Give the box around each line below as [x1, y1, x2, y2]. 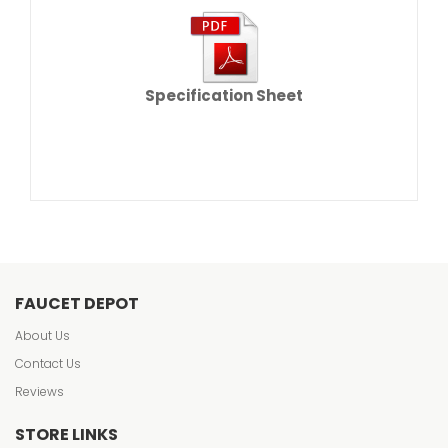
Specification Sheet [145, 85, 303, 106]
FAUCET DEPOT [15, 292, 139, 315]
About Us [15, 327, 70, 344]
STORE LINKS [15, 423, 118, 446]
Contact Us [15, 355, 81, 372]
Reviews [15, 383, 64, 400]
